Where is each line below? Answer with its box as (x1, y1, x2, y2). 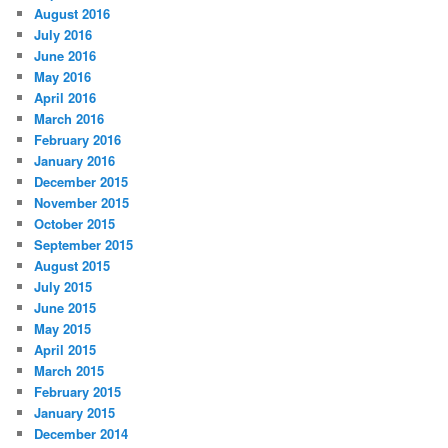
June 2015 (34, 298, 97, 318)
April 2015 (34, 340, 97, 360)
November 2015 (34, 193, 130, 213)
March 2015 (34, 361, 105, 381)
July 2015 (34, 277, 93, 297)
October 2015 (34, 214, 116, 234)
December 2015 (34, 172, 129, 192)
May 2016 (34, 67, 92, 87)
